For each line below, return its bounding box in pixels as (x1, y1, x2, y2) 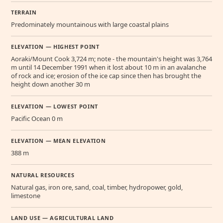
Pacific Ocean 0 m (11, 114, 63, 123)
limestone (11, 191, 40, 201)
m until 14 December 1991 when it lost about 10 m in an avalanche (11, 63, 206, 72)
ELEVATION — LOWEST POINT (11, 103, 98, 111)
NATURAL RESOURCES (11, 171, 75, 179)
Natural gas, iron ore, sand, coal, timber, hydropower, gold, (11, 183, 183, 192)
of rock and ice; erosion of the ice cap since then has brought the (11, 71, 201, 81)
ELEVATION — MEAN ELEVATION (11, 137, 106, 145)
